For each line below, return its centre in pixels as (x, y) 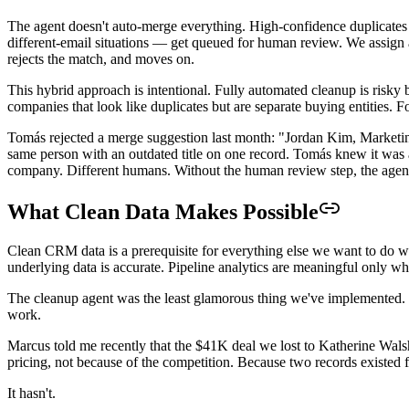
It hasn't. (31, 393)
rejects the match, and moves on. (101, 59)
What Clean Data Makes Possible (163, 212)
